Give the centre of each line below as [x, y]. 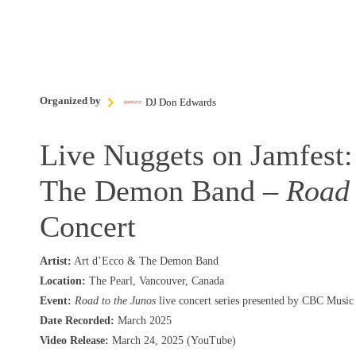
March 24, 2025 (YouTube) [172, 341]
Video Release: [74, 341]
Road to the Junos [115, 301]
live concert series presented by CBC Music [255, 301]
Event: [56, 301]
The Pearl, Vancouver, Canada [155, 281]
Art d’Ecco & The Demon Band [145, 261]
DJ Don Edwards [181, 103]
